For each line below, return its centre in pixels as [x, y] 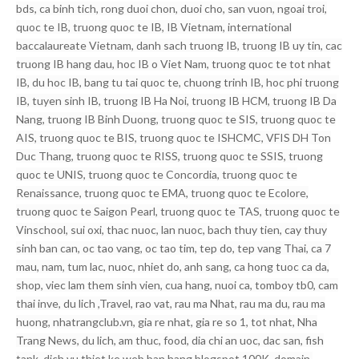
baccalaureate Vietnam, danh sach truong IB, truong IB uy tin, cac [179, 45]
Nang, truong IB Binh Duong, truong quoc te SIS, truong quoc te [176, 119]
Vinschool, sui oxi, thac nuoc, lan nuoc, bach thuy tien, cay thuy [171, 230]
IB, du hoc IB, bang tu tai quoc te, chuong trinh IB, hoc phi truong [177, 82]
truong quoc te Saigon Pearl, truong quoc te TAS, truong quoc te [178, 211]
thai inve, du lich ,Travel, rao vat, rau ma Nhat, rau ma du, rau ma [171, 303]
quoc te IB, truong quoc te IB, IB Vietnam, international [154, 27]
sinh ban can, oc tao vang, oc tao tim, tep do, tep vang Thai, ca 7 [173, 248]
